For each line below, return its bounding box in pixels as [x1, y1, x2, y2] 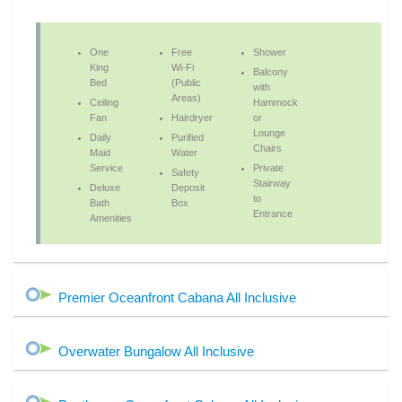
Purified [171, 132, 205, 144]
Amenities [90, 213, 133, 224]
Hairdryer [171, 112, 214, 124]
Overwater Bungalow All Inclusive [58, 344, 254, 360]
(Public [171, 77, 202, 89]
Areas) [171, 92, 202, 104]
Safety [171, 167, 200, 179]
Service [90, 162, 124, 174]
